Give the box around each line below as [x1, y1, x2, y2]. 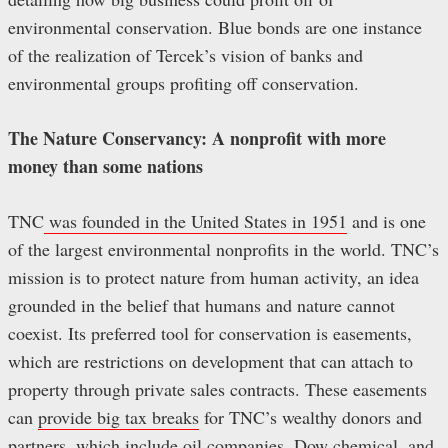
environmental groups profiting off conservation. [8, 70, 365, 95]
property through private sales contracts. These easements [8, 376, 427, 401]
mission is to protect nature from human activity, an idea [8, 264, 419, 289]
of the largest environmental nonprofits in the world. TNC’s [8, 236, 439, 261]
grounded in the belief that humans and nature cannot [8, 292, 395, 317]
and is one [347, 208, 426, 233]
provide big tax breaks [38, 404, 199, 429]
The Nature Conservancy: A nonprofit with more [8, 124, 386, 151]
